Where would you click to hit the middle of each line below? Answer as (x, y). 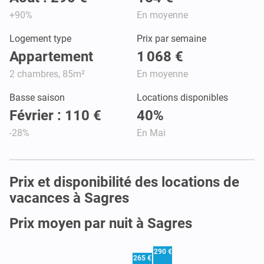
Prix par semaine (171, 38)
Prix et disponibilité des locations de (124, 182)
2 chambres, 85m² (47, 74)
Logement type (40, 38)
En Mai (151, 133)
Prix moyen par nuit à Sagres (101, 223)
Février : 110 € (55, 115)
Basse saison (37, 97)
